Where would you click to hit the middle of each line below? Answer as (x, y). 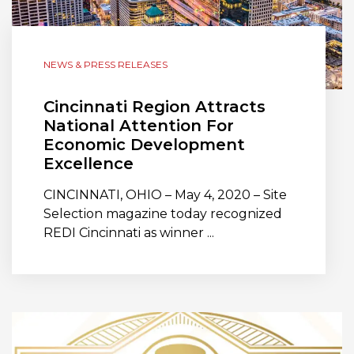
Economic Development (144, 145)
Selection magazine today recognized (163, 214)
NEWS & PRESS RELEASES (105, 65)
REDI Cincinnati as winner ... (129, 233)
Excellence (88, 164)
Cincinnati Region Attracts (154, 107)
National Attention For (139, 126)
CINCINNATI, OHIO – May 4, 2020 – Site (165, 195)
